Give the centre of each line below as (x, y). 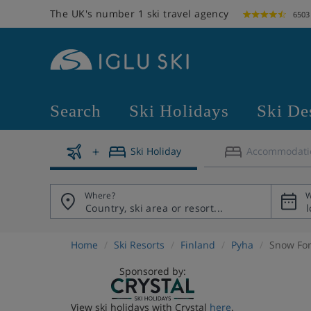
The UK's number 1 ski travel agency (140, 14)
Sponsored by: (152, 271)
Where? (100, 195)
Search (76, 111)
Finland (198, 245)
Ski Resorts (139, 245)
